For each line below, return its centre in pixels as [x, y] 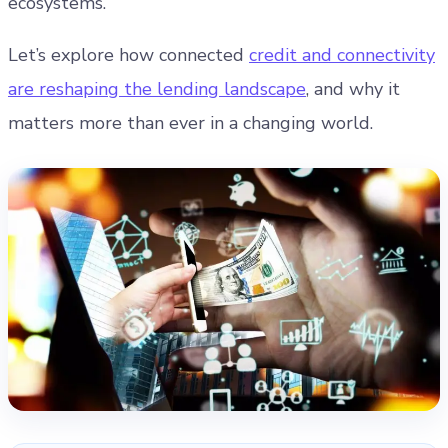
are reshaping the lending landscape [157, 89]
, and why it [353, 89]
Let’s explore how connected [128, 55]
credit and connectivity [342, 55]
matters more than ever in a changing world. [190, 123]
